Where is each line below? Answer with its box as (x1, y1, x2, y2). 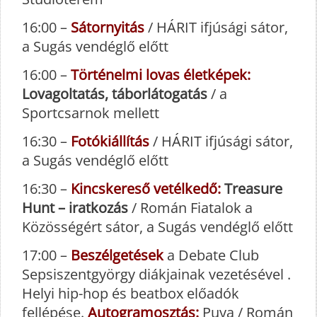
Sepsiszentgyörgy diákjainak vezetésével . (22, 265, 291, 284)
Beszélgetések (71, 246, 163, 265)
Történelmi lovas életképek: (71, 65, 250, 85)
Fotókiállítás (71, 132, 149, 151)
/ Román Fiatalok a (128, 198, 253, 218)
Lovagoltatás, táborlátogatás (22, 84, 207, 104)
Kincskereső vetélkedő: (71, 179, 221, 199)
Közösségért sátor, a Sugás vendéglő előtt (22, 217, 293, 237)
